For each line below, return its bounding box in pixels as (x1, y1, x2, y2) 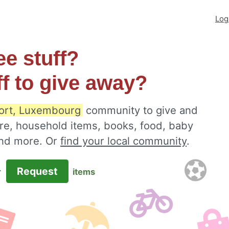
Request (14, 165, 60, 177)
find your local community (60, 134, 187, 147)
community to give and (83, 104, 198, 117)
